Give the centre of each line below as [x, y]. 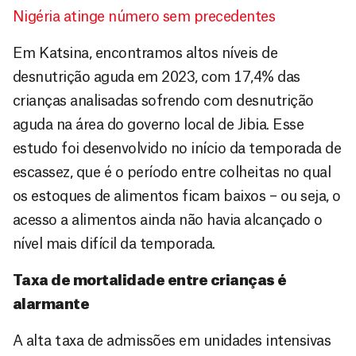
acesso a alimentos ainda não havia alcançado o [168, 221]
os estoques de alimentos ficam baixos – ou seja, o [177, 197]
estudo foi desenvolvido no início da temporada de [177, 149]
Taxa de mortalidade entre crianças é [150, 281]
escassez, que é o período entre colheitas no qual [172, 173]
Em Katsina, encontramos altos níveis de [145, 54]
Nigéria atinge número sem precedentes [144, 17]
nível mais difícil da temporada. [114, 244]
